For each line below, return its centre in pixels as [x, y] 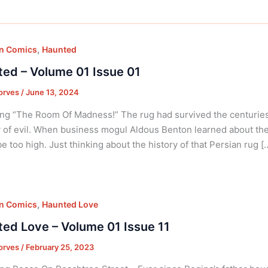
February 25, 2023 [60, 247]
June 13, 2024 [52, 92]
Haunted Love [70, 204]
